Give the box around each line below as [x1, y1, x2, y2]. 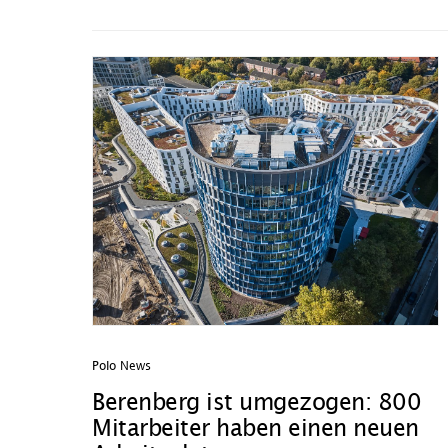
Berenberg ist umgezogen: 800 [92, 393, 421, 414]
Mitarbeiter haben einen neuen [92, 419, 419, 440]
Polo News [92, 361, 151, 372]
